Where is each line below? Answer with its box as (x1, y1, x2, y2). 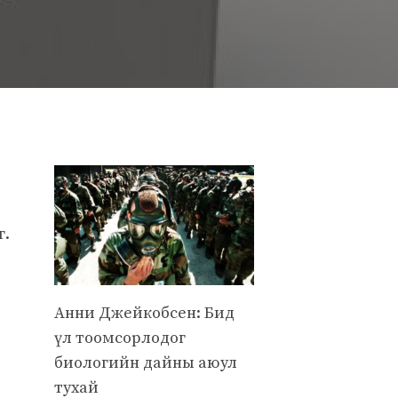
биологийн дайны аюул (54, 352, 237, 373)
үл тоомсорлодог (54, 327, 186, 348)
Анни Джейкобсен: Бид (54, 302, 235, 323)
